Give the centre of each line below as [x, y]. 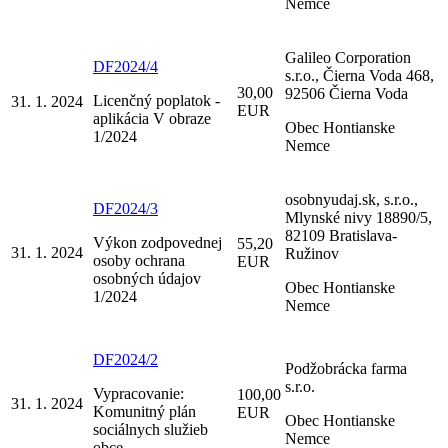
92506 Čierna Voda [346, 93]
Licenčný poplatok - [156, 100]
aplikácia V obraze [152, 118]
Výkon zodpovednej [157, 242]
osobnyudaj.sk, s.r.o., [351, 199]
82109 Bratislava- [341, 235]
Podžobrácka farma [346, 368]
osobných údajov [147, 278]
